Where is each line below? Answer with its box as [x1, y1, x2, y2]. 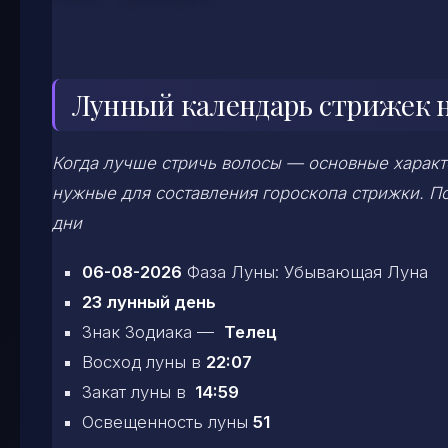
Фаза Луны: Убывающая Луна [182, 262, 428, 283]
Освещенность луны [82, 412, 253, 433]
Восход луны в [82, 352, 206, 373]
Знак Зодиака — [82, 322, 224, 343]
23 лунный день [82, 292, 216, 313]
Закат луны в [82, 382, 191, 403]
